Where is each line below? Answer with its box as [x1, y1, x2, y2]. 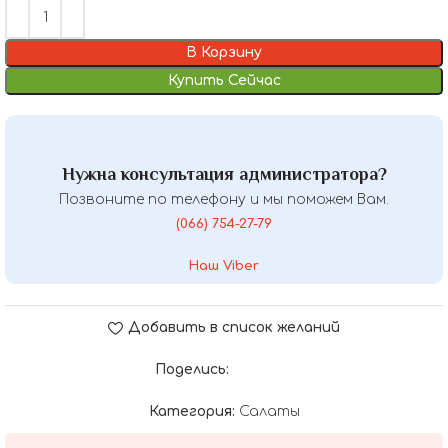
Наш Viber [189, 258, 259, 273]
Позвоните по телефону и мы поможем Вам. [59, 191, 389, 207]
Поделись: [154, 361, 229, 377]
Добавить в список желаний [127, 320, 340, 336]
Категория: [148, 403, 235, 419]
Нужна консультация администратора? [61, 163, 387, 184]
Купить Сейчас [167, 72, 281, 88]
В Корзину [186, 44, 262, 60]
